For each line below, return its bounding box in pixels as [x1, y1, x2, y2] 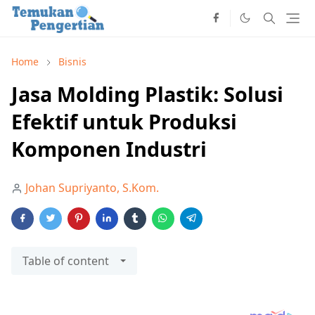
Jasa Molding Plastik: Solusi [11, 80, 283, 108]
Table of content [22, 253, 109, 269]
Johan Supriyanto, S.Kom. [25, 180, 159, 196]
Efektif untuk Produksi [11, 108, 237, 136]
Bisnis [58, 55, 86, 69]
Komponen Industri [11, 135, 207, 163]
